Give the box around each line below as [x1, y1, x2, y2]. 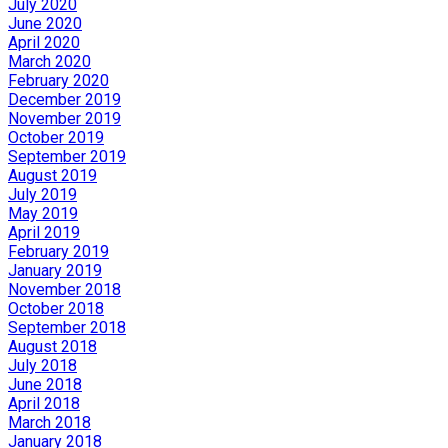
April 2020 [8, 33, 80, 52]
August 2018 [8, 337, 97, 356]
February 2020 [8, 71, 109, 90]
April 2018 [8, 394, 80, 413]
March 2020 [8, 52, 91, 71]
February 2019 [8, 242, 109, 261]
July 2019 [8, 185, 77, 204]
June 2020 [8, 14, 82, 33]
